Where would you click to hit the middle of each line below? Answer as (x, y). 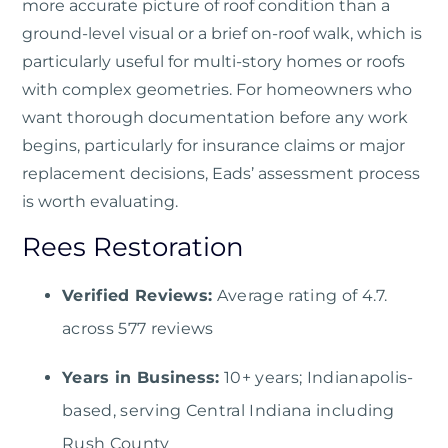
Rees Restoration (133, 247)
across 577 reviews (138, 329)
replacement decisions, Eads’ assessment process (221, 174)
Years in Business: (141, 378)
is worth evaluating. (100, 202)
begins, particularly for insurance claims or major (213, 146)
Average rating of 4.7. (300, 296)
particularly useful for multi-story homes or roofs (213, 62)
